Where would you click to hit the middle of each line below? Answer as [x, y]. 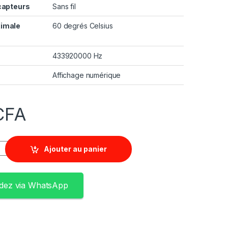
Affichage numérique [87, 75]
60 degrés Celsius [83, 25]
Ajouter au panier [76, 149]
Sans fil [64, 6]
